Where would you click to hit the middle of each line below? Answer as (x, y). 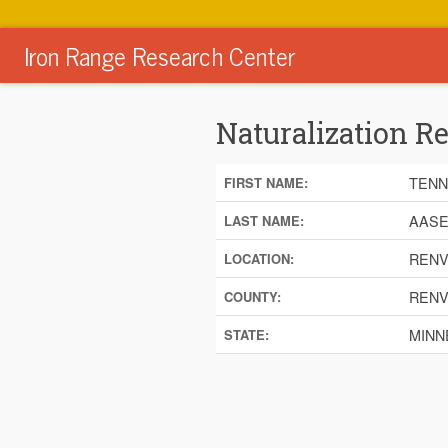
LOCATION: (258, 259)
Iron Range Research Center (159, 55)
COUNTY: (252, 297)
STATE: (246, 335)
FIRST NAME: (265, 183)
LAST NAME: (263, 221)
